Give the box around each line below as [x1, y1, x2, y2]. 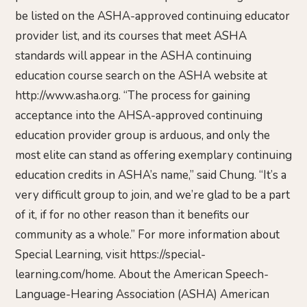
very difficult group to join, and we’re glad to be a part [15, 187, 290, 204]
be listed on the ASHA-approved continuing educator [15, 8, 290, 25]
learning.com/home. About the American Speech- [15, 267, 269, 283]
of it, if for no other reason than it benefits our [15, 207, 249, 223]
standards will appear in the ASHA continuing [15, 48, 251, 64]
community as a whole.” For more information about [15, 227, 280, 243]
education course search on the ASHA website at [15, 68, 267, 84]
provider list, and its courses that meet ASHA [15, 28, 247, 45]
